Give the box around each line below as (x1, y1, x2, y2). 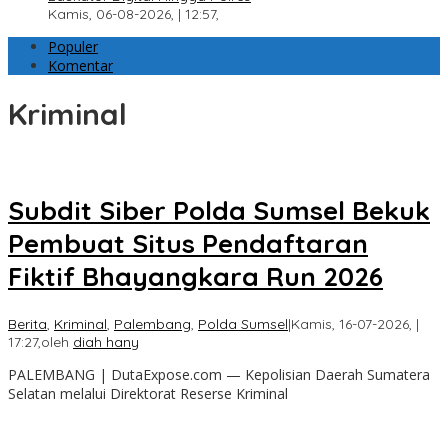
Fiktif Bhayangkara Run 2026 (8, 260, 383, 294)
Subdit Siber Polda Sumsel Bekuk (8, 194, 430, 228)
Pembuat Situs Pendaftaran (8, 227, 368, 261)
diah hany (73, 332, 139, 351)
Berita (8, 314, 47, 333)
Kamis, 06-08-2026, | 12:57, (48, 5, 219, 24)
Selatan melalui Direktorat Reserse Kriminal (8, 383, 288, 403)
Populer (48, 37, 98, 57)
